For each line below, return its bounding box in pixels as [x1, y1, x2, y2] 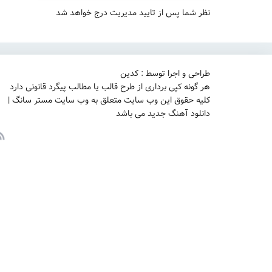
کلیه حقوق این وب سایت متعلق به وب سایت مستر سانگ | [8, 93, 210, 107]
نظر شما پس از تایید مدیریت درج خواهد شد [56, 7, 210, 19]
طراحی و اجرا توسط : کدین [120, 67, 210, 80]
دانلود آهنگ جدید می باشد [116, 107, 210, 120]
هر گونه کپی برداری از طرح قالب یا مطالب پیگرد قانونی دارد [10, 80, 210, 93]
